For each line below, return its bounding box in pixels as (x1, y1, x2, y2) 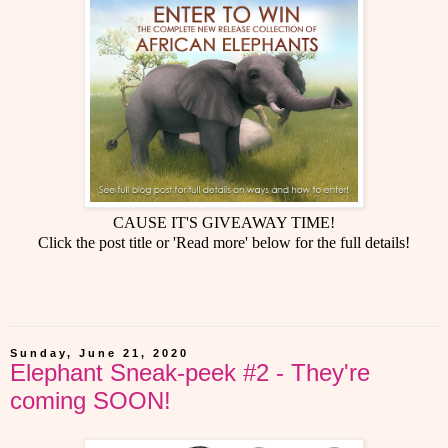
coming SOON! (10, 386, 171, 414)
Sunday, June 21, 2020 (10, 346, 189, 359)
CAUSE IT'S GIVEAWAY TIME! (113, 213, 335, 231)
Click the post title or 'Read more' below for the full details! (38, 233, 410, 251)
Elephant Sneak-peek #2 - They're (10, 358, 370, 386)
